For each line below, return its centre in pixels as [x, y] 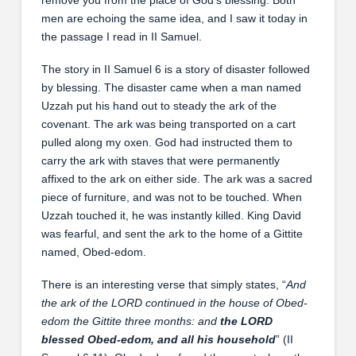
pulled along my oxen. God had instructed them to [166, 142]
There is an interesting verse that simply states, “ [163, 285]
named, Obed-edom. [93, 252]
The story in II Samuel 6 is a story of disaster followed [175, 69]
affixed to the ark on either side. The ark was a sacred [176, 178]
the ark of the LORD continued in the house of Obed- [174, 303]
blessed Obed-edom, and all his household [158, 340]
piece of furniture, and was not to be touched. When [171, 197]
